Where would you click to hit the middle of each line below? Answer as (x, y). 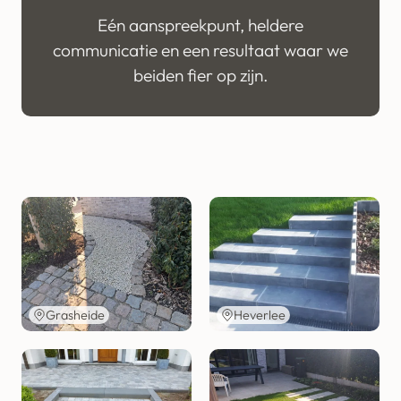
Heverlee (260, 315)
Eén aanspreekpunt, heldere (200, 26)
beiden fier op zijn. (200, 76)
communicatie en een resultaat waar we (200, 51)
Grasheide (76, 315)
